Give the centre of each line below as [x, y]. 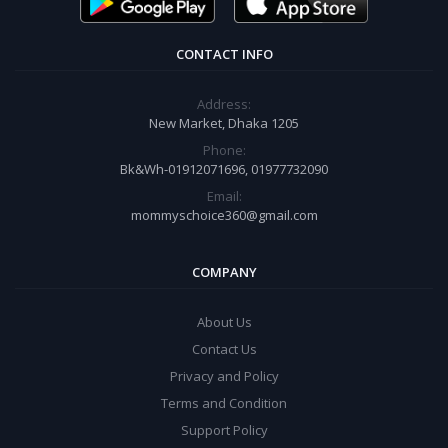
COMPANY [224, 272]
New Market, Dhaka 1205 [224, 123]
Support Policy [224, 430]
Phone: [224, 150]
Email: [224, 196]
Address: [224, 104]
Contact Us [224, 349]
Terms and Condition [224, 403]
